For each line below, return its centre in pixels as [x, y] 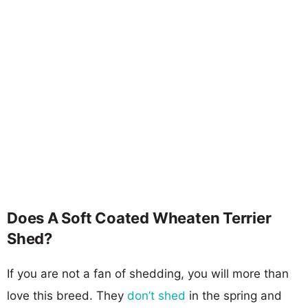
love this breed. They [67, 295]
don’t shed [156, 295]
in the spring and [234, 295]
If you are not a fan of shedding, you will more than [148, 273]
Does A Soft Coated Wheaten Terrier [139, 218]
